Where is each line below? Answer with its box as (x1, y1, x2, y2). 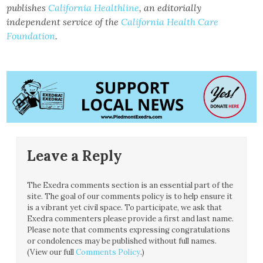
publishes (6, 2, 49, 14)
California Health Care (121, 16, 219, 28)
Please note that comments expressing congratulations (27, 225, 231, 235)
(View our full (27, 247, 76, 258)
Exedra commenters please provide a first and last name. (27, 214, 234, 224)
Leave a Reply (27, 147, 123, 166)
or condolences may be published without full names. (27, 236, 217, 247)
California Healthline (48, 2, 140, 14)
